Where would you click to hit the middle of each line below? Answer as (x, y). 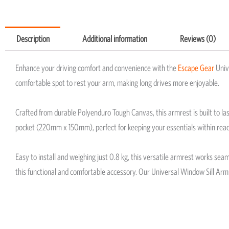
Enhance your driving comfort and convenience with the (97, 68)
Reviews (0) (198, 39)
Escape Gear (196, 68)
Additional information (114, 39)
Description (33, 39)
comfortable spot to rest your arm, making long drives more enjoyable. (117, 83)
